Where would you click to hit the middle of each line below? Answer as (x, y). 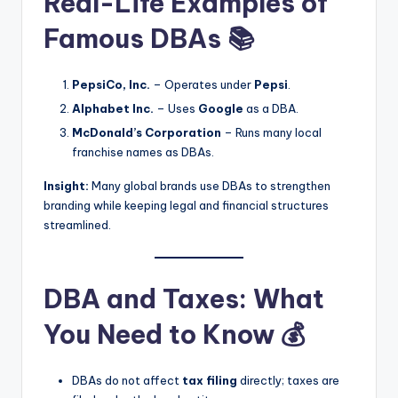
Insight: (66, 185)
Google (221, 108)
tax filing (210, 381)
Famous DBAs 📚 (149, 38)
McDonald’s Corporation (147, 132)
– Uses (176, 108)
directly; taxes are (288, 381)
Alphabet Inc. (113, 108)
